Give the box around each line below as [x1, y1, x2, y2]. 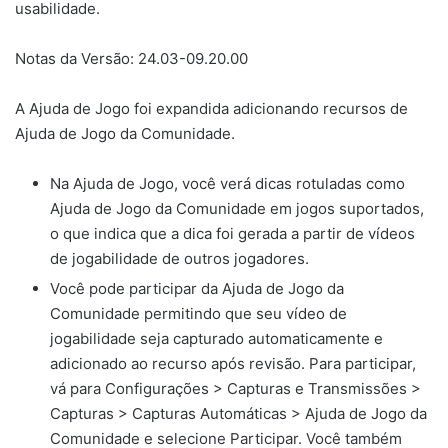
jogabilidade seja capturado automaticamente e [50, 329, 383, 349]
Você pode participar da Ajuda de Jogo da [50, 279, 344, 299]
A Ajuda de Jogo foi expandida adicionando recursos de [15, 99, 408, 119]
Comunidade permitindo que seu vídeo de [50, 304, 347, 324]
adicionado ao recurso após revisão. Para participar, [50, 354, 416, 374]
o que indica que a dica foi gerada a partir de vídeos [50, 224, 415, 244]
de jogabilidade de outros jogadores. [50, 249, 309, 269]
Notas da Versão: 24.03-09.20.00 [15, 49, 248, 69]
